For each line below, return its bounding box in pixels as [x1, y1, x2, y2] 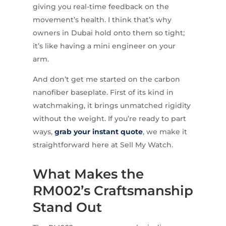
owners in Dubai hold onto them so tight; [32, 28, 185, 38]
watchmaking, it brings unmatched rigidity [32, 101, 191, 110]
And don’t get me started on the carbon [32, 75, 180, 84]
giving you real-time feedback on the [32, 2, 169, 12]
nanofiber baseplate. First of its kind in [32, 88, 174, 97]
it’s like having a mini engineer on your [32, 41, 176, 51]
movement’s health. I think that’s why [32, 15, 172, 25]
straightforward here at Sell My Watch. [32, 140, 173, 150]
